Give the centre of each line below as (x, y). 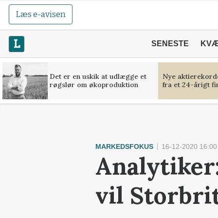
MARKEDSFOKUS (124, 146)
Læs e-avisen (41, 14)
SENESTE (170, 44)
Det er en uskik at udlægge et (98, 76)
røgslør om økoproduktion (94, 85)
